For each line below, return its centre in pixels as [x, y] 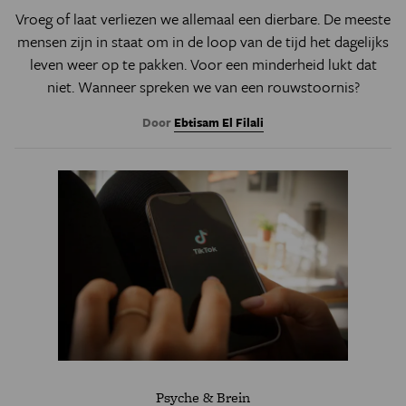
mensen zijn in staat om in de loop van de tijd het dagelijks [203, 41]
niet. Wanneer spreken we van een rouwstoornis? [203, 87]
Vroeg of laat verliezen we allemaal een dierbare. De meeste [203, 19]
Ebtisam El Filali [219, 122]
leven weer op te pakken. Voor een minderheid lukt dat [203, 64]
